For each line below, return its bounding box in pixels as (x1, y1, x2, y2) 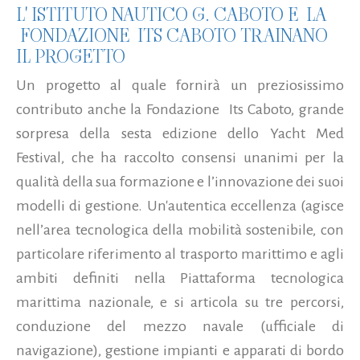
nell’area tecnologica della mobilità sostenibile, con (16, 221, 344, 238)
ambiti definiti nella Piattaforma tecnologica (16, 269, 344, 286)
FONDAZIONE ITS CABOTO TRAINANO (16, 22, 328, 48)
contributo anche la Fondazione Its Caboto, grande (16, 100, 344, 117)
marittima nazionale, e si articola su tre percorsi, (16, 293, 344, 310)
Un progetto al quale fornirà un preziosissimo (16, 76, 344, 93)
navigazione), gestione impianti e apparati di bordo (16, 342, 344, 358)
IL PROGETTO (16, 43, 125, 69)
